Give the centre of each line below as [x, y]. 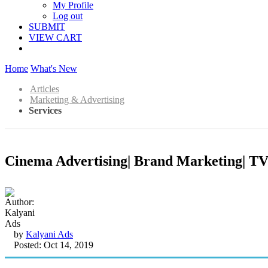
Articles [45, 89]
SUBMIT [47, 27]
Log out [68, 16]
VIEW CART [55, 37]
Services [45, 110]
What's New [54, 68]
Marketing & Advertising [77, 100]
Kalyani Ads [49, 234]
